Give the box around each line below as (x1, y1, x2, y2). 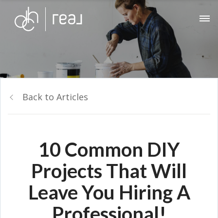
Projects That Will (31, 159, 187, 182)
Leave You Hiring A (28, 181, 190, 204)
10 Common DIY (38, 138, 180, 161)
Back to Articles (22, 91, 88, 103)
